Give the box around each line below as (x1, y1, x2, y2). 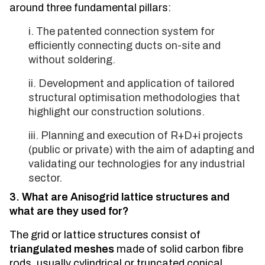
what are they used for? (9, 205, 129, 217)
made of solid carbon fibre (114, 243, 243, 255)
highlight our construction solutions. (28, 106, 205, 118)
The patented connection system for (36, 25, 215, 37)
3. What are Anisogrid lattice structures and (9, 191, 230, 203)
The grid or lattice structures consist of (9, 229, 201, 241)
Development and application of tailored (38, 77, 234, 89)
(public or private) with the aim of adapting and (28, 144, 254, 156)
